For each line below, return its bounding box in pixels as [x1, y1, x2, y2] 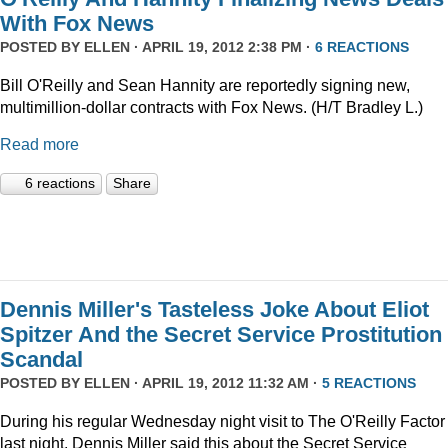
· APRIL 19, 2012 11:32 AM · [130, 375, 322, 392]
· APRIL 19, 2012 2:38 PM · [130, 39, 315, 56]
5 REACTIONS [322, 375, 416, 392]
